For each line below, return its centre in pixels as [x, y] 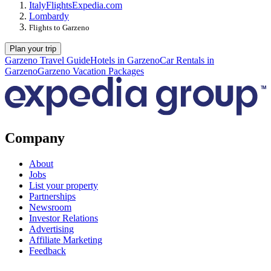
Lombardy [49, 16]
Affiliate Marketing [66, 240]
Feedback [47, 250]
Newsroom [50, 207]
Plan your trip [33, 49]
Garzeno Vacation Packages [91, 71]
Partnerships [52, 196]
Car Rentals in [187, 60]
